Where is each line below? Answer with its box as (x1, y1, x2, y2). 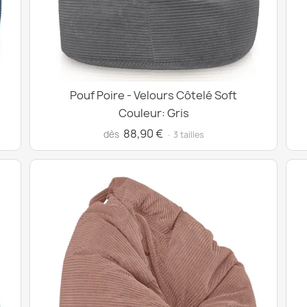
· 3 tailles (166, 129, 204, 140)
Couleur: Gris (118, 106, 189, 121)
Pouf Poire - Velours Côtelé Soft (70, 88, 237, 103)
